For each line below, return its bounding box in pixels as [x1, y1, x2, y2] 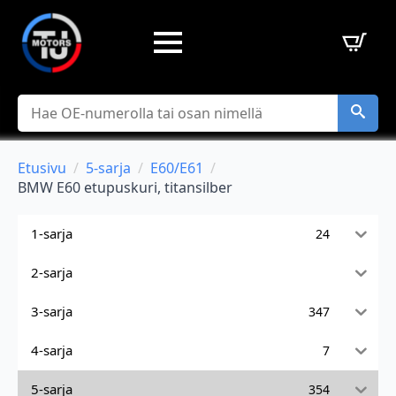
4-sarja [31, 341, 72, 360]
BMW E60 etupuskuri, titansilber [18, 177, 232, 197]
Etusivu [18, 157, 66, 178]
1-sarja [31, 225, 72, 243]
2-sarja [31, 263, 72, 282]
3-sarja [31, 302, 72, 321]
